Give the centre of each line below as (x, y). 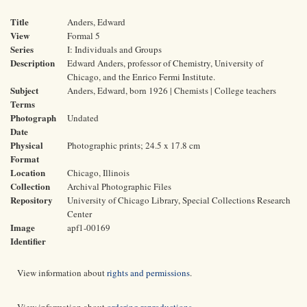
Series (22, 49)
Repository (32, 200)
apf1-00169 (89, 228)
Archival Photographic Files (119, 186)
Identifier (28, 241)
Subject (24, 90)
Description (33, 63)
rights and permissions (148, 273)
